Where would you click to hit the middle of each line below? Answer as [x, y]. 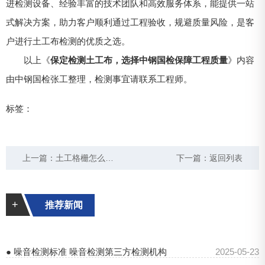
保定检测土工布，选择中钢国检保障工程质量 [139, 60]
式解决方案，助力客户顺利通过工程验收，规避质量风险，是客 [130, 22]
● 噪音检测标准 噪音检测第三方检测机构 [86, 252]
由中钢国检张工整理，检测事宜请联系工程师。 [99, 79]
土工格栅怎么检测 [81, 158]
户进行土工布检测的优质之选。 [68, 41]
